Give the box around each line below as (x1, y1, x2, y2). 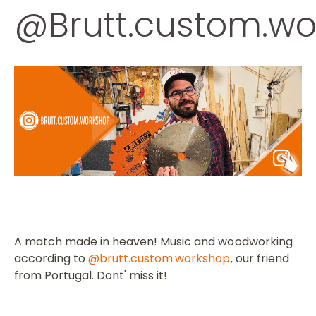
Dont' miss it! (97, 267, 168, 284)
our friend (232, 250, 289, 267)
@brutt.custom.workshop (88, 250, 231, 267)
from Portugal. (14, 267, 97, 284)
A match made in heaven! (14, 233, 161, 250)
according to (14, 250, 89, 267)
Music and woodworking (160, 233, 293, 250)
